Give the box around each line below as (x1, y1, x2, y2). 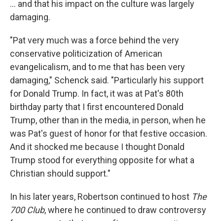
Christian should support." (10, 168, 110, 179)
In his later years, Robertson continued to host (10, 191, 191, 202)
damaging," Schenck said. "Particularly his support (10, 75, 204, 86)
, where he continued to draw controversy (44, 205, 206, 216)
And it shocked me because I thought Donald (10, 142, 184, 152)
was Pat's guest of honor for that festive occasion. (10, 128, 207, 139)
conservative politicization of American (10, 48, 162, 59)
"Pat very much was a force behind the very (10, 35, 179, 46)
